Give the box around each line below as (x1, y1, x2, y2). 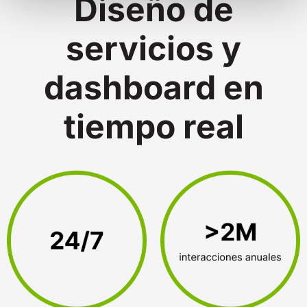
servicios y (66, 28, 241, 69)
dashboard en (43, 67, 264, 108)
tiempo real (63, 106, 244, 147)
